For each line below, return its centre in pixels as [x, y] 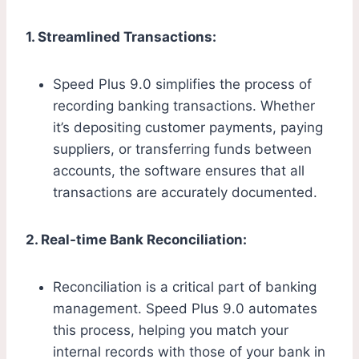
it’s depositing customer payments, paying [188, 128]
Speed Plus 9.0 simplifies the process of [182, 85]
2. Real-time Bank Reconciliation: [136, 240]
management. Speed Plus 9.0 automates [185, 309]
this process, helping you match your [171, 331]
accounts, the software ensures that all [179, 171]
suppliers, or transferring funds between [182, 149]
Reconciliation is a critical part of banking [185, 287]
